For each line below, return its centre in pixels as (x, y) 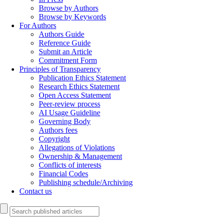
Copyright (54, 139)
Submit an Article (65, 52)
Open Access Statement (75, 95)
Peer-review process (70, 104)
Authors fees (58, 130)
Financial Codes (63, 174)
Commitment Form (68, 60)
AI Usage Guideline (70, 113)
